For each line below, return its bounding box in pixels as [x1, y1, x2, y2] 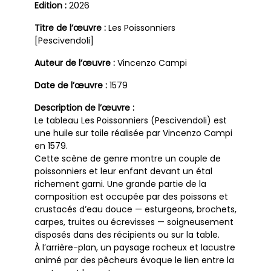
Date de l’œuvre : [34, 79, 107, 92]
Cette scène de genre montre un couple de [34, 152, 221, 165]
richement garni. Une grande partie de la [34, 178, 206, 191]
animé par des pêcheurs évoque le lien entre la [34, 254, 234, 267]
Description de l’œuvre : [34, 102, 134, 114]
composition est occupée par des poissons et [34, 191, 228, 203]
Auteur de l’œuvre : [34, 57, 115, 70]
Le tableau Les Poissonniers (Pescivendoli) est [34, 114, 227, 127]
